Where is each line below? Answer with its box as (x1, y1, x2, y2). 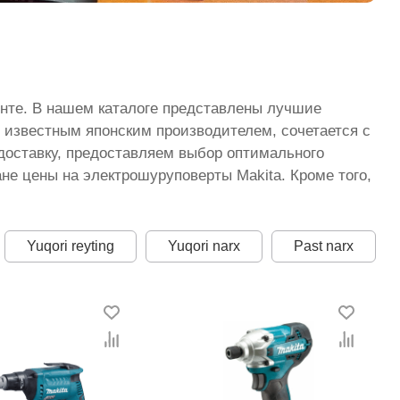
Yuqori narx (167, 237, 240, 254)
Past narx (293, 237, 354, 254)
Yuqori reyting (26, 237, 114, 254)
